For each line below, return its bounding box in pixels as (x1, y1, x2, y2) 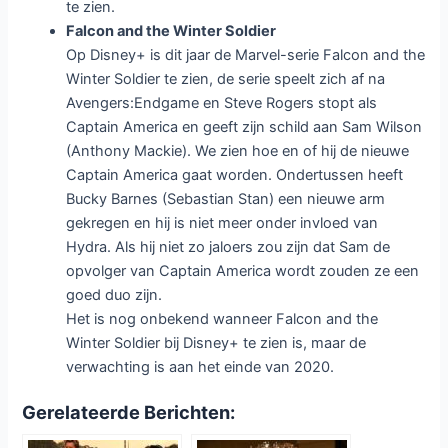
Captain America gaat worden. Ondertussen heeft (66, 166, 404, 185)
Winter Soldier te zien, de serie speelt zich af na (66, 70, 386, 89)
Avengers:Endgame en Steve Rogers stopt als (66, 94, 378, 113)
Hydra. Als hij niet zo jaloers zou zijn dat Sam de (66, 238, 391, 257)
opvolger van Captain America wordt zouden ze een (66, 262, 420, 281)
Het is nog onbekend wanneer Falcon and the (66, 310, 379, 329)
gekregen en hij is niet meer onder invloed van (66, 214, 379, 233)
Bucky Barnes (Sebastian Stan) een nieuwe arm (66, 190, 386, 209)
